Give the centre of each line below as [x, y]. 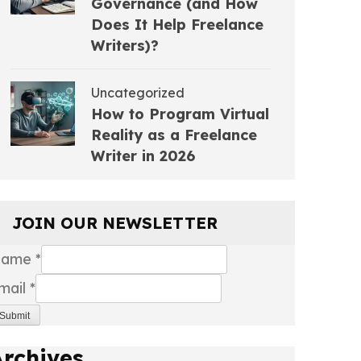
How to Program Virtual [180, 114]
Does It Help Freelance [177, 24]
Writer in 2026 [143, 156]
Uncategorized [138, 92]
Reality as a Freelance [174, 135]
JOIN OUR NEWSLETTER [115, 222]
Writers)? [125, 45]
